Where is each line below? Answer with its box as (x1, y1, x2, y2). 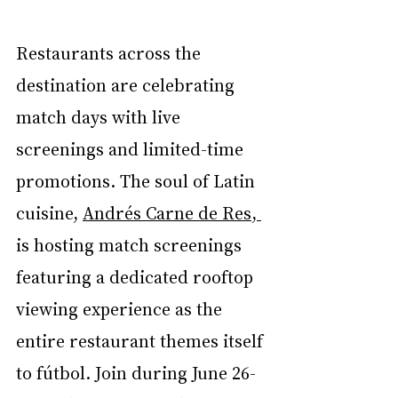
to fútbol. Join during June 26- (16, 361, 256, 385)
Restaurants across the (16, 41, 205, 65)
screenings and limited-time (16, 137, 248, 161)
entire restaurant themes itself (16, 329, 267, 353)
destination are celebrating (16, 73, 239, 97)
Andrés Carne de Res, (83, 201, 261, 225)
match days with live (16, 105, 185, 129)
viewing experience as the (16, 297, 227, 321)
